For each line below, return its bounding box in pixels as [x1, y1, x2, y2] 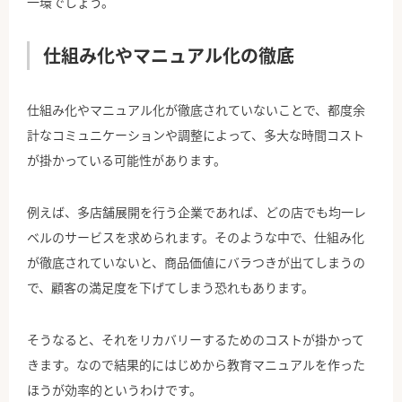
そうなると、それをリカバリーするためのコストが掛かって [27, 330, 364, 349]
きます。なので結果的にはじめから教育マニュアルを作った [27, 355, 365, 374]
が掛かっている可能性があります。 [27, 151, 226, 170]
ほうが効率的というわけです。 [27, 380, 202, 399]
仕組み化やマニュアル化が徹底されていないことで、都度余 [27, 100, 365, 119]
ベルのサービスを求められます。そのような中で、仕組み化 [27, 228, 364, 247]
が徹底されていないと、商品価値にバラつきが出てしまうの [27, 253, 365, 272]
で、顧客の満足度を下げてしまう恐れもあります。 [27, 278, 314, 297]
